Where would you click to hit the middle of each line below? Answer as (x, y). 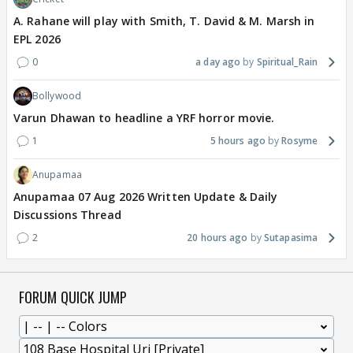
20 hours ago (217, 238)
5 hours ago (238, 141)
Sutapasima (291, 238)
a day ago (218, 62)
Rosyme (299, 141)
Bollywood (57, 96)
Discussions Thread (67, 215)
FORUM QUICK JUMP (73, 297)
